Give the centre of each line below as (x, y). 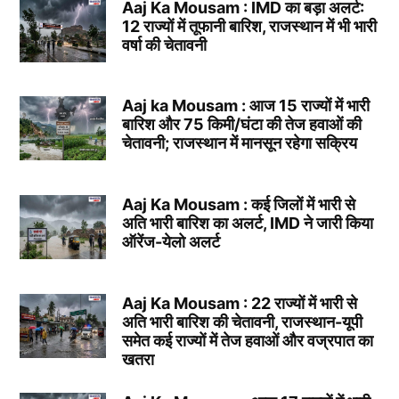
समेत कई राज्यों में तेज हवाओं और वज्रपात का (247, 340)
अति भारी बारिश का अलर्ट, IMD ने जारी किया (247, 223)
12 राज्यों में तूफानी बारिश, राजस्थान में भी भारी (249, 26)
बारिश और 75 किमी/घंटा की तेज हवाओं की (241, 125)
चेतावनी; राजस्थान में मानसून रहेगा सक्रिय (239, 143)
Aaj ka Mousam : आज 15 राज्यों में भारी (245, 106)
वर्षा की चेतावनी (164, 45)
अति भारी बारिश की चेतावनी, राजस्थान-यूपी (242, 322)
